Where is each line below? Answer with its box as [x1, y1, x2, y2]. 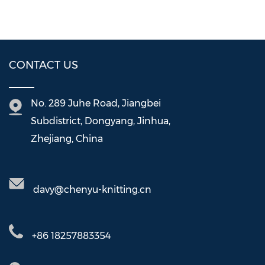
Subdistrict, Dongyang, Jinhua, [31, 115, 170, 127]
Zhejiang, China [31, 133, 103, 145]
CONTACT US [9, 59, 78, 72]
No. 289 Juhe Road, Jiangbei [31, 98, 161, 109]
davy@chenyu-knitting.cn [33, 184, 151, 196]
